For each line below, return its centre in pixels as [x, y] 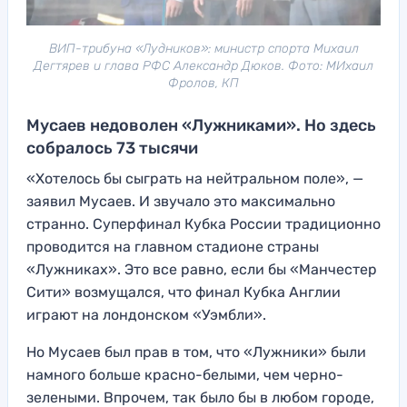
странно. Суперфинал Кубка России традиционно [203, 224]
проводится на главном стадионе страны [173, 247]
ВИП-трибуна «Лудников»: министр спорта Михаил [203, 49]
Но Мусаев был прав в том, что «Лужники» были [196, 352]
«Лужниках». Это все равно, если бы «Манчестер [202, 270]
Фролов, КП [203, 84]
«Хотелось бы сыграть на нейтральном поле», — [195, 179]
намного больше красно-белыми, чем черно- [185, 375]
